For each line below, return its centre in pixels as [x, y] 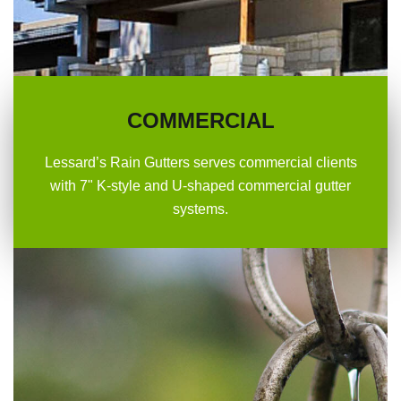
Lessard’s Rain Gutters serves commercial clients [200, 163]
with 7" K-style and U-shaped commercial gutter [200, 186]
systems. [200, 209]
